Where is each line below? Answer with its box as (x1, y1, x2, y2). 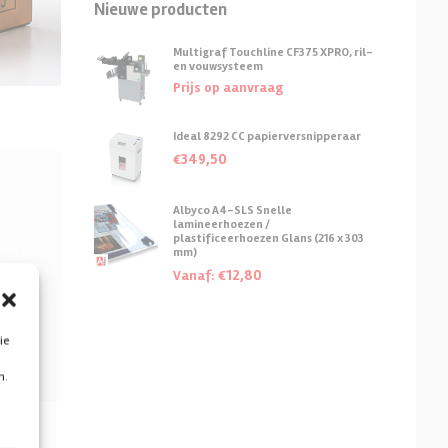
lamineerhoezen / (173, 216, 270, 232)
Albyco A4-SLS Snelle (173, 202, 292, 218)
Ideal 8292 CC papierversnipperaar (173, 128, 361, 144)
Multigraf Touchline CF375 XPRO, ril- (173, 44, 373, 60)
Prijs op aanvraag (173, 78, 283, 96)
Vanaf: (173, 266, 218, 284)
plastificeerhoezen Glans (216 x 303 (173, 230, 364, 246)
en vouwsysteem (173, 58, 263, 74)
